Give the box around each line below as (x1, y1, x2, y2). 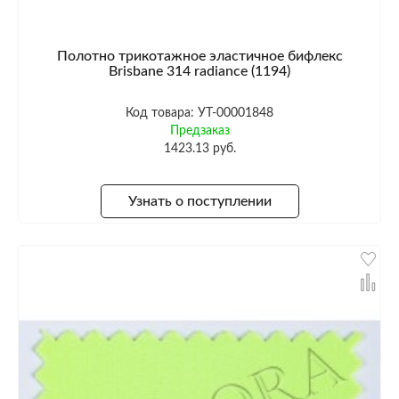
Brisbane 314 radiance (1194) (109, 63, 290, 78)
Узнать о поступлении (127, 193, 272, 208)
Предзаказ (169, 125, 230, 138)
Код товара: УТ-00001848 (126, 107, 273, 120)
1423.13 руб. (163, 142, 236, 156)
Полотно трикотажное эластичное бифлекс (56, 48, 343, 63)
